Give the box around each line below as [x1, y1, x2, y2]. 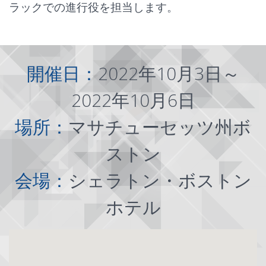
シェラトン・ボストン [68, 168, 252, 192]
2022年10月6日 [71, 88, 195, 112]
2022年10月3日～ [97, 61, 240, 85]
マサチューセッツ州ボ [68, 115, 251, 139]
